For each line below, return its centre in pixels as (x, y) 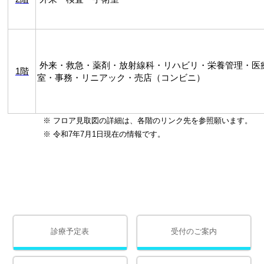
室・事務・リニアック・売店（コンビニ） (121, 78)
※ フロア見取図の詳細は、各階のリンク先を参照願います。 (130, 121)
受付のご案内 (194, 232)
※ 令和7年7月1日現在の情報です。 (88, 134)
